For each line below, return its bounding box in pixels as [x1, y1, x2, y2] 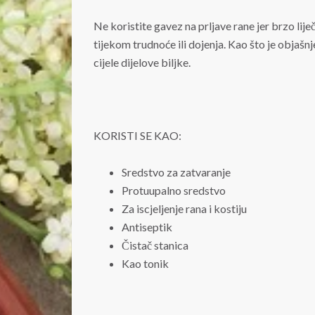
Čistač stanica [122, 238, 188, 252]
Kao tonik [122, 257, 169, 271]
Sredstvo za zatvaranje [122, 165, 231, 179]
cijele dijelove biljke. [94, 56, 191, 70]
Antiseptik [122, 220, 172, 234]
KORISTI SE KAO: [94, 129, 181, 143]
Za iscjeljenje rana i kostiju [122, 202, 247, 216]
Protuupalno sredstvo [122, 184, 226, 198]
